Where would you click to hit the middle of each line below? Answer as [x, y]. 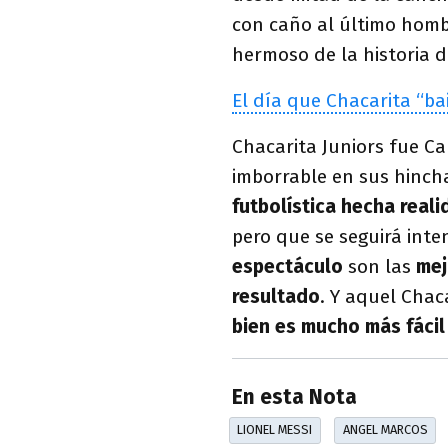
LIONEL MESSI [275, 430]
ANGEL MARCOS [385, 430]
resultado [276, 296]
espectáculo [287, 266]
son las [379, 266]
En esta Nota [294, 398]
